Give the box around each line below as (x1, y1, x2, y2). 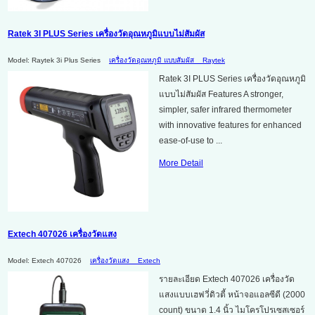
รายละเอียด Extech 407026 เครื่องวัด (159, 274, 295, 284)
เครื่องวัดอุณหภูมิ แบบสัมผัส (109, 56, 202, 64)
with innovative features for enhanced (159, 120, 302, 130)
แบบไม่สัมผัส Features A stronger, (159, 89, 283, 99)
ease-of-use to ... (159, 135, 222, 146)
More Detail (159, 157, 203, 168)
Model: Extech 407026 (8, 256, 82, 264)
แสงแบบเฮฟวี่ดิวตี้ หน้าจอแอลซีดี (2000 (159, 289, 305, 300)
